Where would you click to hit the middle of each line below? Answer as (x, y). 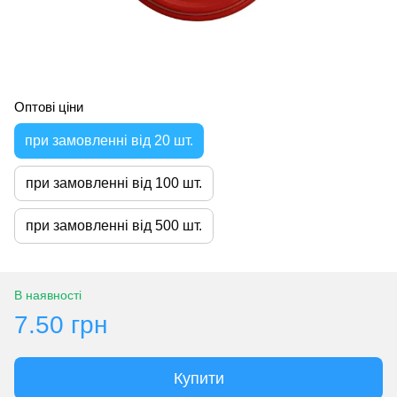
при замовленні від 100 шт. (114, 183)
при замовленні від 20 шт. (109, 140)
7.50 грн (61, 324)
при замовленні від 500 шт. (114, 225)
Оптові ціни (49, 106)
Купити (198, 378)
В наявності (48, 295)
